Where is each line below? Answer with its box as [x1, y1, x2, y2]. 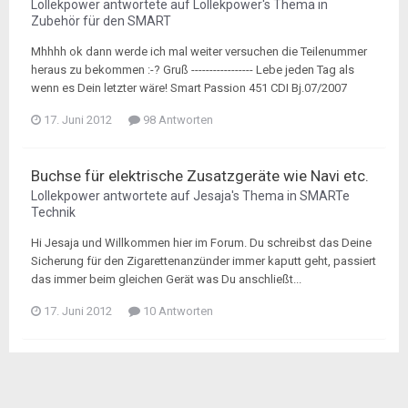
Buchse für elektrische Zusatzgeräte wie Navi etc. [31, 167, 369, 185]
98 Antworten [140, 113, 213, 127]
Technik [31, 205, 76, 219]
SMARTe [300, 189, 350, 203]
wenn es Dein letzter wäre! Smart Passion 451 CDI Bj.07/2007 [31, 81, 347, 95]
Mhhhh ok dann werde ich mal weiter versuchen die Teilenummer [31, 45, 367, 58]
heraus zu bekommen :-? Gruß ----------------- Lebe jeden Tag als [31, 63, 354, 76]
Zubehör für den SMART [31, 14, 171, 28]
